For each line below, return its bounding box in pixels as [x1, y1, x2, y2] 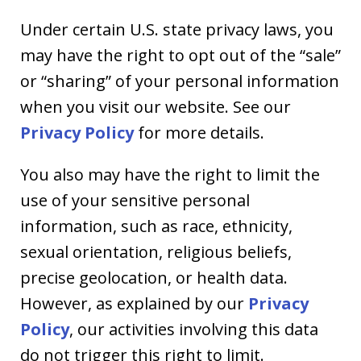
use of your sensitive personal [20, 189, 250, 211]
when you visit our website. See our [20, 95, 291, 118]
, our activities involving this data [69, 317, 318, 340]
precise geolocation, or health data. [20, 266, 288, 288]
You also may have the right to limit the [20, 163, 320, 185]
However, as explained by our [20, 292, 248, 314]
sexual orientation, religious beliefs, [20, 240, 292, 263]
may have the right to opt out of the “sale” [20, 44, 341, 66]
